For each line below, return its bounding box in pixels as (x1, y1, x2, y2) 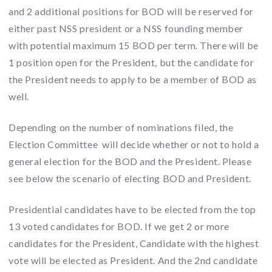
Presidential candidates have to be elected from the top (8, 203, 256, 215)
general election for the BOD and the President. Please (8, 155, 252, 168)
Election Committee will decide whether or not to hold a (8, 138, 259, 151)
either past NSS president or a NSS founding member (8, 22, 243, 35)
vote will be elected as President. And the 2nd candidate (8, 254, 258, 266)
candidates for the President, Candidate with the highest (8, 237, 259, 249)
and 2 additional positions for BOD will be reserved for (8, 5, 254, 18)
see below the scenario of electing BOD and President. (8, 172, 251, 185)
